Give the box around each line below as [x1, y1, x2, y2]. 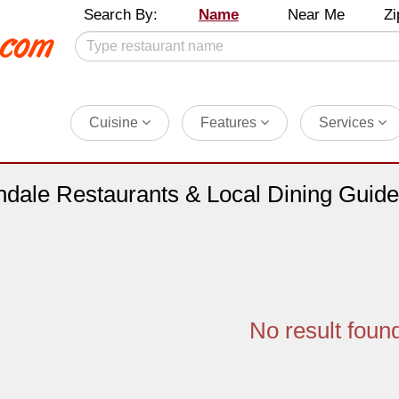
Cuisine [88, 115, 142, 130]
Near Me [287, 6, 345, 23]
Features [199, 115, 260, 130]
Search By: [84, 6, 159, 23]
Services [318, 115, 378, 130]
